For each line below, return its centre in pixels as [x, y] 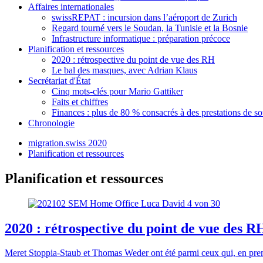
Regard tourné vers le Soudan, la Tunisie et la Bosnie [150, 28]
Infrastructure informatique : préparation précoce [141, 38]
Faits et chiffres [80, 102]
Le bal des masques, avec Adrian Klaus [124, 70]
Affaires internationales [71, 6]
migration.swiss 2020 [68, 143]
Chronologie [51, 123]
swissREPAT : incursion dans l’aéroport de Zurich [144, 17]
